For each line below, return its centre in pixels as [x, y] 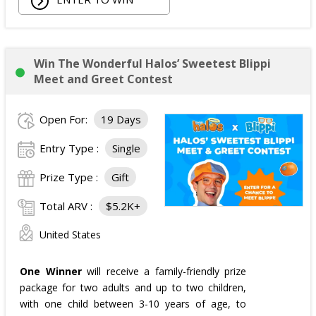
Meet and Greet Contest [103, 79]
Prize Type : [70, 177]
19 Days [121, 120]
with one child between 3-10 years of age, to [133, 304]
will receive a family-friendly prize [164, 272]
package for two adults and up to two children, [133, 288]
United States [70, 235]
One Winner [51, 272]
